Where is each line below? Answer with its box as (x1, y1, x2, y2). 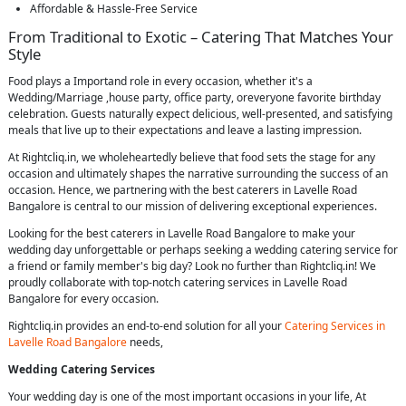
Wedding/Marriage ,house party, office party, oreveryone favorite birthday (8, 90, 381, 106)
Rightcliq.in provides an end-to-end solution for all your (8, 318, 282, 334)
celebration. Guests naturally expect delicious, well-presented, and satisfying (8, 106, 392, 122)
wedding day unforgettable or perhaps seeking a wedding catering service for (8, 242, 398, 258)
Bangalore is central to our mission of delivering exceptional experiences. (8, 198, 377, 215)
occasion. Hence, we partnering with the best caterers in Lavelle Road (8, 182, 357, 198)
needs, (127, 334, 163, 351)
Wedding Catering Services (8, 362, 158, 378)
